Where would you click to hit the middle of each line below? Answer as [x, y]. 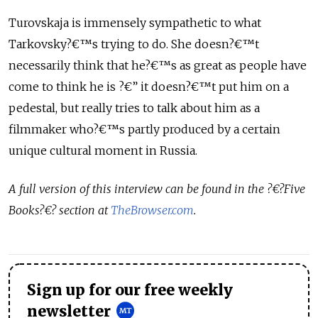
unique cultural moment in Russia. [103, 151]
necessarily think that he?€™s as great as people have [158, 66]
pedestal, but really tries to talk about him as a [134, 108]
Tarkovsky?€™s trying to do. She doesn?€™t [134, 44]
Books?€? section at [60, 210]
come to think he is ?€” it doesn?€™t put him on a [149, 87]
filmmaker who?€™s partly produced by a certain [144, 130]
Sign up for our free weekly [130, 291]
